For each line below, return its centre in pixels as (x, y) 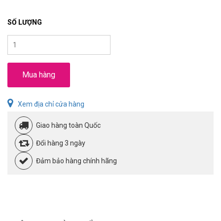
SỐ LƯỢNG (25, 22)
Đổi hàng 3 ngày (61, 143)
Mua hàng (39, 75)
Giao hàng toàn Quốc (68, 126)
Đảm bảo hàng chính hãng (76, 161)
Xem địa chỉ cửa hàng (51, 104)
